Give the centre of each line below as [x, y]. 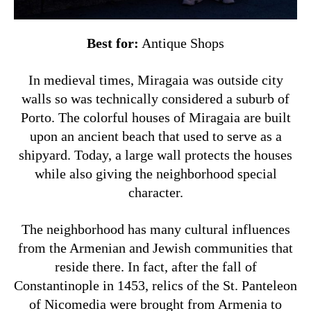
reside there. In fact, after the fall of [155, 267]
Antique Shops [182, 43]
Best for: [113, 43]
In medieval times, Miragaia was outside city [155, 80]
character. [155, 193]
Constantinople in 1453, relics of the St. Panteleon [155, 286]
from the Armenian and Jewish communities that [155, 248]
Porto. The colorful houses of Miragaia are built [155, 118]
